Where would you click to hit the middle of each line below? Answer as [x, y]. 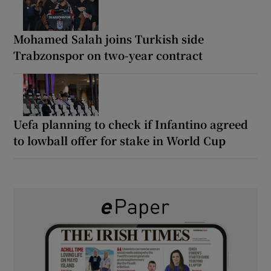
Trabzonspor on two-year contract [108, 55]
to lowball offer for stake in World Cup [120, 140]
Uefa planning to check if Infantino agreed [131, 124]
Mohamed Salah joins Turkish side [109, 38]
